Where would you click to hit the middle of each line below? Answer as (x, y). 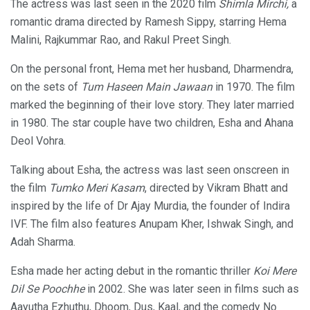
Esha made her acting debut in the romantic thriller (130, 271)
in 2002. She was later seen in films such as (192, 289)
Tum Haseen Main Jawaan (147, 87)
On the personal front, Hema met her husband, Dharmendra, (152, 69)
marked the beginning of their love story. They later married (152, 105)
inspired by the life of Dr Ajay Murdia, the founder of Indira (150, 206)
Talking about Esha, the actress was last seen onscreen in (150, 170)
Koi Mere (273, 271)
